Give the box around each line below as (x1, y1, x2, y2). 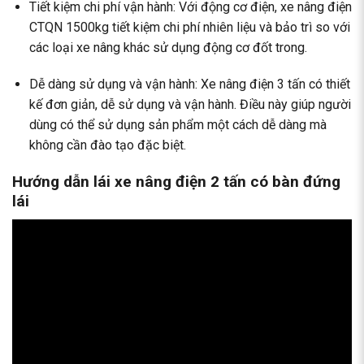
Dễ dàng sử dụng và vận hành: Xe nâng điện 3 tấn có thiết (28, 76, 350, 93)
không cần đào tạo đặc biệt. (28, 137, 186, 154)
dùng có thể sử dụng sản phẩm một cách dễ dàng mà (28, 117, 327, 133)
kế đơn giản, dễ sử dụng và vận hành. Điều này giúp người (28, 97, 351, 113)
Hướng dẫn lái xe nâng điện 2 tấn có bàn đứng (12, 172, 340, 192)
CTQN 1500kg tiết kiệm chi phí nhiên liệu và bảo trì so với (28, 19, 350, 35)
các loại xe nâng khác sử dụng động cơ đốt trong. (28, 39, 307, 55)
